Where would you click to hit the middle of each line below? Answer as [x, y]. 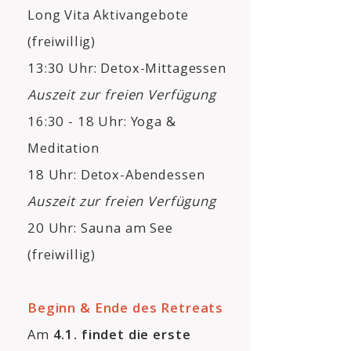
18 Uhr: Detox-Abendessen [116, 174]
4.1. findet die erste [122, 334]
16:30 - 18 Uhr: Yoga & [102, 121]
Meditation [63, 148]
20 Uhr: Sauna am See [101, 228]
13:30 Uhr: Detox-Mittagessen [127, 68]
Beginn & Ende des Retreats [126, 308]
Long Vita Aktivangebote [108, 14]
